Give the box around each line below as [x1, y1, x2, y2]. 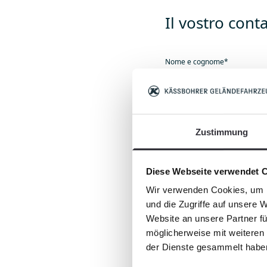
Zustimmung [195, 127, 249, 138]
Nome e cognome [165, 57, 224, 67]
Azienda [165, 130, 192, 140]
